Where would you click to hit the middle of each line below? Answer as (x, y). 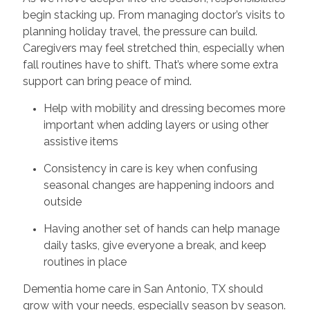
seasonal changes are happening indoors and (158, 185)
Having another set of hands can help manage (161, 228)
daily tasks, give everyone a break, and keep (155, 245)
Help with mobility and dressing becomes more (164, 108)
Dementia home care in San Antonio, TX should (143, 289)
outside (62, 201)
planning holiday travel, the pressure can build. (140, 31)
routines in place (85, 262)
